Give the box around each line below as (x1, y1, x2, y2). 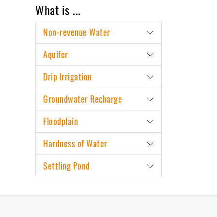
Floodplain (43, 115, 78, 128)
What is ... (35, 1, 81, 19)
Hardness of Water (43, 137, 108, 150)
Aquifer (43, 48, 68, 61)
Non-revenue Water (43, 26, 110, 39)
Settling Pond (43, 159, 90, 172)
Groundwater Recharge (43, 93, 122, 106)
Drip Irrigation (43, 70, 92, 83)
